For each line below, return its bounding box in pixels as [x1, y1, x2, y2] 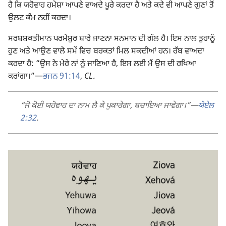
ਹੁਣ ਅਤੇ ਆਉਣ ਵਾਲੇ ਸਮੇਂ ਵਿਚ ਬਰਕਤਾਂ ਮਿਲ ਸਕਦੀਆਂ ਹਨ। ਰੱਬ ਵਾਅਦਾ [8, 46, 204, 57]
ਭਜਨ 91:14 [43, 71, 80, 82]
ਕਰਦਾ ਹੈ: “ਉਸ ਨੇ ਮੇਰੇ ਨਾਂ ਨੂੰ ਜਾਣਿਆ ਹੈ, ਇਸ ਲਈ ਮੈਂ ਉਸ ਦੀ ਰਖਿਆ [8, 59, 196, 70]
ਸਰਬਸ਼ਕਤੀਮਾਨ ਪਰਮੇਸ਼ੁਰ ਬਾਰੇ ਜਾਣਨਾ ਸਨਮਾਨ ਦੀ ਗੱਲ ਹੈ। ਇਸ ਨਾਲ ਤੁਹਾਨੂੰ [8, 33, 215, 44]
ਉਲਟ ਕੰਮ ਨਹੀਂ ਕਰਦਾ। [8, 13, 71, 24]
